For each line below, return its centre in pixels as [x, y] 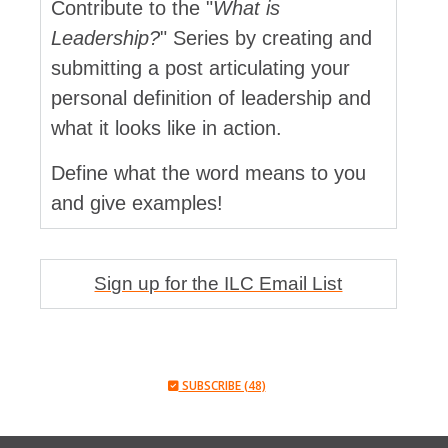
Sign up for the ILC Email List [218, 283]
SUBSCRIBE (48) [222, 385]
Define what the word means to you [208, 172]
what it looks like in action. [166, 127]
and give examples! [137, 202]
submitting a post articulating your [200, 67]
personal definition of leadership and [211, 97]
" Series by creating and [266, 37]
